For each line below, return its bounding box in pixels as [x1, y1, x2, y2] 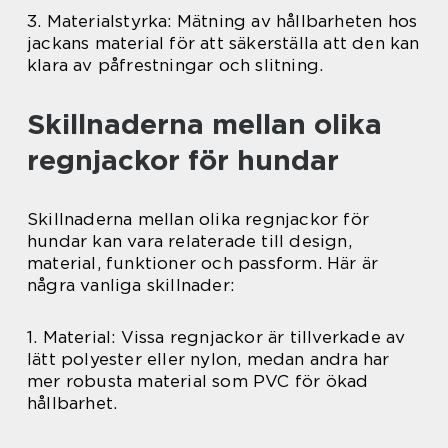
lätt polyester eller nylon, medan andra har [27, 349, 390, 370]
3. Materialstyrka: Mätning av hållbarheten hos [27, 11, 418, 32]
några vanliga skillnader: [27, 275, 234, 296]
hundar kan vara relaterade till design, [27, 231, 352, 252]
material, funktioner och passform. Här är [27, 253, 379, 274]
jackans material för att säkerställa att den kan [27, 33, 420, 54]
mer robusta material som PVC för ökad [27, 371, 369, 392]
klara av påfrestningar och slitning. [27, 55, 324, 76]
